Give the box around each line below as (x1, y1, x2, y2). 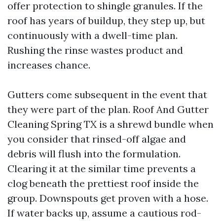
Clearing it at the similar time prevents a (7, 162, 196, 175)
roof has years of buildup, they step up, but (7, 14, 205, 27)
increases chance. (7, 59, 90, 71)
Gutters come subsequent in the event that (7, 88, 207, 101)
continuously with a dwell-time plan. (7, 29, 178, 41)
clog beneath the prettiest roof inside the (7, 177, 199, 189)
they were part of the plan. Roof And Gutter (7, 103, 209, 115)
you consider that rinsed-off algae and (7, 133, 186, 145)
